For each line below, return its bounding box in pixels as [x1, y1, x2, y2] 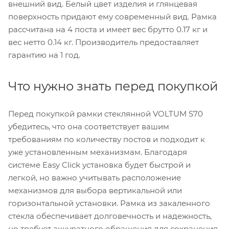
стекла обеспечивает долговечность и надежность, [8, 211, 212, 221]
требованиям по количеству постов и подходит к [8, 134, 205, 144]
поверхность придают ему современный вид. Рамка [8, 11, 217, 21]
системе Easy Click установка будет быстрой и [8, 159, 191, 170]
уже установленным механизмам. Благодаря [8, 147, 187, 157]
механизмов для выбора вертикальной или [8, 185, 182, 195]
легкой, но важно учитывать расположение [8, 172, 181, 182]
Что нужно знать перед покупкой [8, 78, 218, 94]
